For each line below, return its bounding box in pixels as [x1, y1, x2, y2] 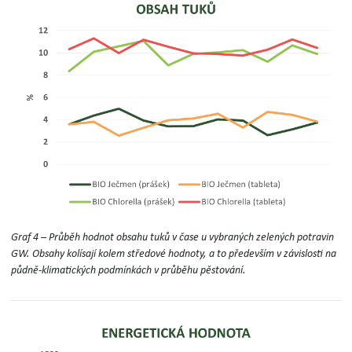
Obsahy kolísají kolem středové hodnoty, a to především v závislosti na [32, 247, 337, 259]
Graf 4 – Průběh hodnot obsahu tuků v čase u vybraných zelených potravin [11, 231, 335, 243]
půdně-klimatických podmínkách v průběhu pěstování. [11, 264, 247, 276]
